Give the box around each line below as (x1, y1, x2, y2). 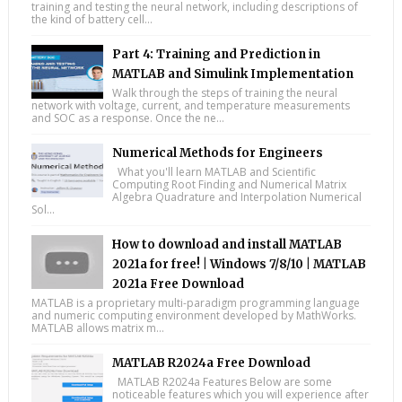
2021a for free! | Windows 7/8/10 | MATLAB (111, 257, 366, 273)
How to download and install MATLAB (111, 237, 342, 253)
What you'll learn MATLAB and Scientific (111, 164, 316, 180)
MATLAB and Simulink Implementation (111, 66, 354, 83)
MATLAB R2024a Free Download (111, 355, 310, 371)
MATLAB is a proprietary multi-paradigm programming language (31, 295, 360, 311)
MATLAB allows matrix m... (31, 320, 164, 336)
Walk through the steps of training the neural (111, 85, 337, 101)
